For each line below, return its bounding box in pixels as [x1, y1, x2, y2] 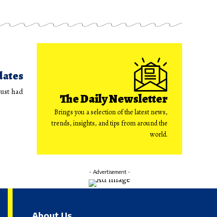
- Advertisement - [89, 169, 130, 175]
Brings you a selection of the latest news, [54, 108, 168, 117]
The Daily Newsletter [60, 91, 168, 107]
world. [150, 130, 168, 139]
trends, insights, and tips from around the [51, 119, 168, 128]
